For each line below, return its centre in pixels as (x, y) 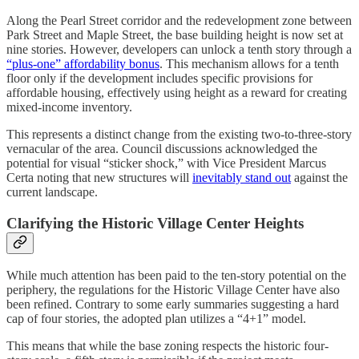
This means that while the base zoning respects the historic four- (167, 346)
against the (319, 177)
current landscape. (52, 192)
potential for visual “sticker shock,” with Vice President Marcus (166, 163)
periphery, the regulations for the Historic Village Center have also (173, 290)
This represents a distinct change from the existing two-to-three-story (179, 134)
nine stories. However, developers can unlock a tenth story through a (179, 49)
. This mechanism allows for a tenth (249, 63)
